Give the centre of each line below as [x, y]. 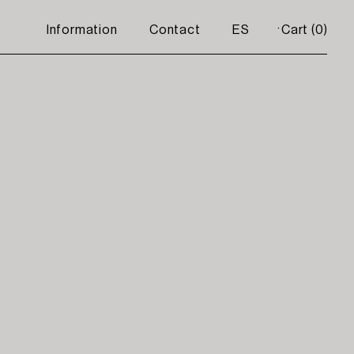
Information [82, 29]
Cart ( [298, 29]
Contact [175, 29]
